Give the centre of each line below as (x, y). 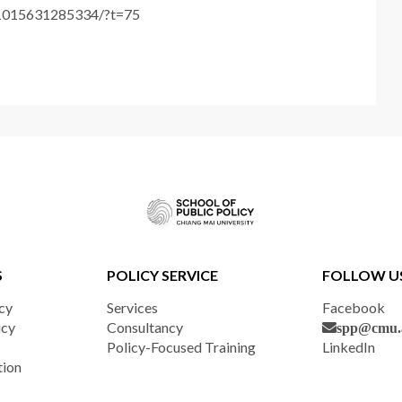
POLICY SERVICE (162, 275)
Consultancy (145, 327)
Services (132, 307)
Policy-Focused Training (181, 347)
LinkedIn (349, 347)
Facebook (354, 307)
